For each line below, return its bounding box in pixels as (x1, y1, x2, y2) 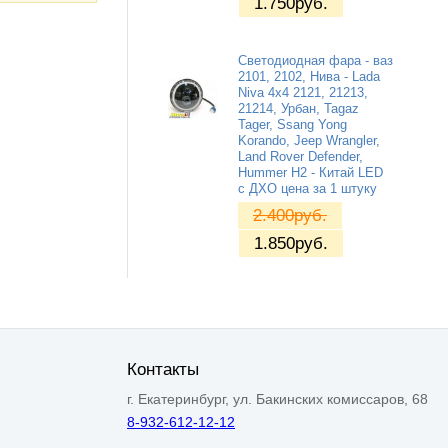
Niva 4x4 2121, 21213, (238, 85, 368, 100)
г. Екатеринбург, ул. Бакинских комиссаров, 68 (127, 390, 428, 407)
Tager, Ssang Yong (238, 117, 347, 132)
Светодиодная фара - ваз (238, 53, 393, 68)
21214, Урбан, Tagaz (238, 101, 359, 116)
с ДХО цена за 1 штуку (238, 181, 377, 196)
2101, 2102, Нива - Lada (238, 69, 380, 84)
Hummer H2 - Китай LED (238, 165, 383, 180)
